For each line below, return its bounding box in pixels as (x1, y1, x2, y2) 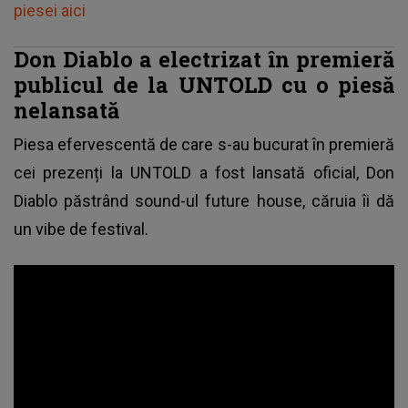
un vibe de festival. (14, 219, 148, 239)
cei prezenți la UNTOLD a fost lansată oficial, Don (14, 162, 394, 182)
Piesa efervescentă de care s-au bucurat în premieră (14, 134, 394, 154)
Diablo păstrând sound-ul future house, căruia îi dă (14, 190, 394, 210)
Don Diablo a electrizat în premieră (14, 44, 394, 73)
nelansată (14, 95, 125, 124)
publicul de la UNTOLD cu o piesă (14, 69, 394, 98)
